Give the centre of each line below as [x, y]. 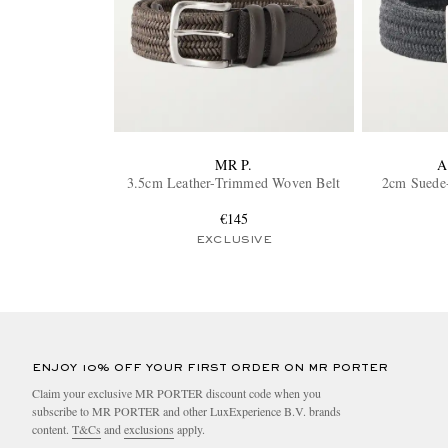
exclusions [149, 428]
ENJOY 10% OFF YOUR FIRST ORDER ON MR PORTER [210, 367]
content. [52, 428]
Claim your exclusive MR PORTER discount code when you [176, 392]
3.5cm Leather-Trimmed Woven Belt [234, 182]
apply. [189, 428]
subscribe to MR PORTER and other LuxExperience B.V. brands [186, 410]
